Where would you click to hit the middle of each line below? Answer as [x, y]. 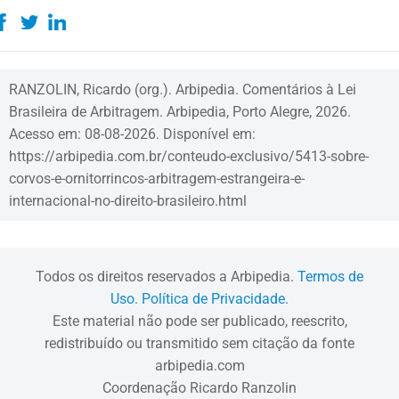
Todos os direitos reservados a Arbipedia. [167, 277]
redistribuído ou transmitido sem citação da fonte [199, 343]
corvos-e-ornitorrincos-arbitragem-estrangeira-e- [157, 178]
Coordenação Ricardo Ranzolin [199, 388]
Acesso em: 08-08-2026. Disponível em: [132, 134]
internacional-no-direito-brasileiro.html [128, 200]
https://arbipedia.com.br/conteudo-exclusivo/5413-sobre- [189, 156]
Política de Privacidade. [215, 299]
